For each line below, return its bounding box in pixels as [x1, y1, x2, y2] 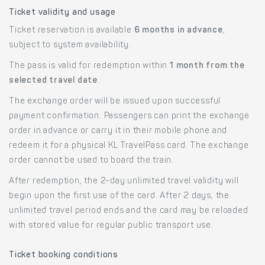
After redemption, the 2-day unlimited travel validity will [9, 177, 239, 186]
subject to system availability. [9, 41, 131, 50]
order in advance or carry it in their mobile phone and [9, 127, 228, 135]
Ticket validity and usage [9, 8, 116, 17]
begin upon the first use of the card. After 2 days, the [9, 192, 230, 201]
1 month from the [170, 62, 245, 70]
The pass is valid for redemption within [9, 62, 170, 70]
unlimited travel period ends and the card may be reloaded [9, 206, 248, 215]
